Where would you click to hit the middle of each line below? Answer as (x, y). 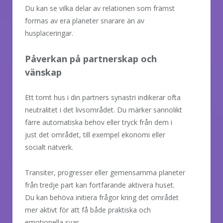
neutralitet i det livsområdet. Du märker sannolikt (104, 110)
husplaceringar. (49, 33)
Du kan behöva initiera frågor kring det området (102, 197)
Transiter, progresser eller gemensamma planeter (105, 172)
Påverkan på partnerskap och (91, 58)
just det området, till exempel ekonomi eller (95, 134)
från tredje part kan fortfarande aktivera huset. (100, 185)
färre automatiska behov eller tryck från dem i (99, 122)
